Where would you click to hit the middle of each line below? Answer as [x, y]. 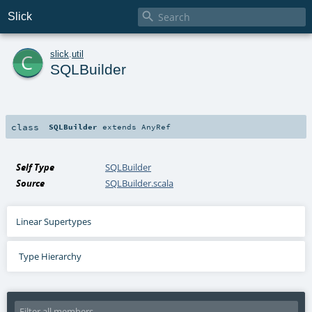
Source [31, 183]
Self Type [36, 167]
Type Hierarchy [50, 256]
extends [120, 126]
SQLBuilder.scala [140, 183]
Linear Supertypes [54, 221]
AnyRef [156, 126]
